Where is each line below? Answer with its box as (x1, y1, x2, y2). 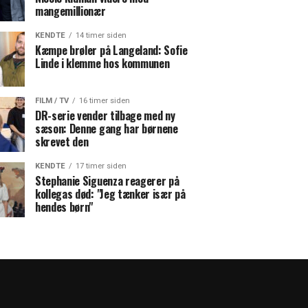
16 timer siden (79, 96, 130, 105)
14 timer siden (76, 31, 126, 40)
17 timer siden (76, 162, 126, 170)
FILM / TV (35, 96, 69, 105)
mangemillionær (35, 3, 106, 19)
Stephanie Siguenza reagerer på (35, 173, 179, 189)
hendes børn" (35, 199, 93, 215)
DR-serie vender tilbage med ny (35, 107, 175, 124)
